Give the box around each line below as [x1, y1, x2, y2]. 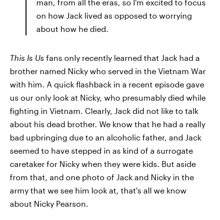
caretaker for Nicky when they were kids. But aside [10, 159, 196, 168]
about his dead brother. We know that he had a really [10, 119, 205, 129]
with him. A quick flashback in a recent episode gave [10, 80, 204, 89]
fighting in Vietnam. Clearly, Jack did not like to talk [10, 106, 198, 115]
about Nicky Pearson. [10, 199, 88, 208]
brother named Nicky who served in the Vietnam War [10, 66, 206, 76]
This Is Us [10, 53, 44, 62]
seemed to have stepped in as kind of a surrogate [10, 146, 193, 155]
